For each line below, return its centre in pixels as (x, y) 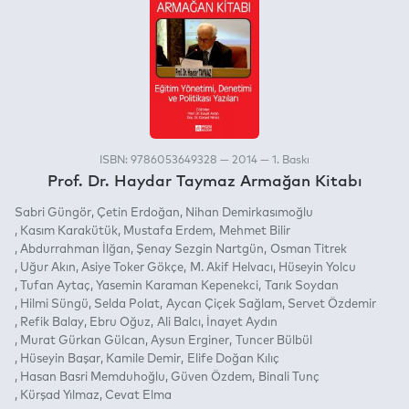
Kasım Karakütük (69, 231)
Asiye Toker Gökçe (133, 267)
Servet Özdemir (331, 304)
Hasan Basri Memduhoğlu (93, 377)
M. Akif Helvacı (231, 267)
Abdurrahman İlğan (76, 249)
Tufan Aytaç (56, 286)
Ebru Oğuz (121, 322)
